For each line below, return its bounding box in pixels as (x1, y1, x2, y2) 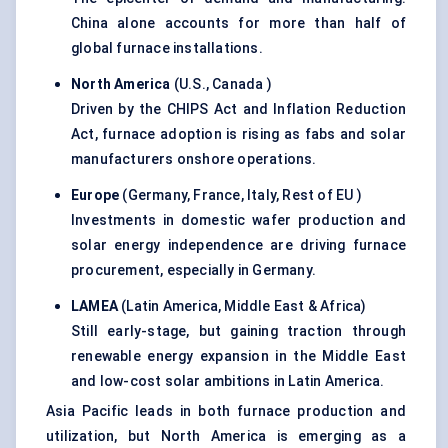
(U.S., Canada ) (170, 76, 272, 93)
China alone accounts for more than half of (71, 15, 406, 32)
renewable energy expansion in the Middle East (71, 348, 406, 365)
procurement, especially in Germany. (71, 262, 316, 279)
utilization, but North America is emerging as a (46, 428, 406, 445)
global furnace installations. (71, 40, 263, 57)
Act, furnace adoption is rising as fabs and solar (71, 126, 406, 143)
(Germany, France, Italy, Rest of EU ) (119, 187, 362, 204)
